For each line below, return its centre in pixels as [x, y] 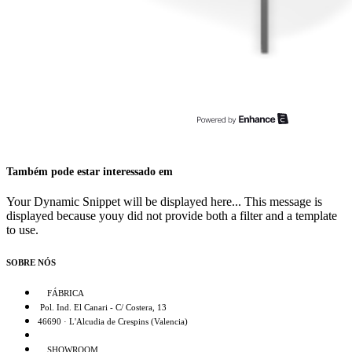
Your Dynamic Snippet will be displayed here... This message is [164, 202]
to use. [22, 230]
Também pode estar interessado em [90, 172]
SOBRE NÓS [31, 262]
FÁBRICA [61, 293]
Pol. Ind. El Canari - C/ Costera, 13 [102, 307]
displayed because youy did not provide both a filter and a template [172, 216]
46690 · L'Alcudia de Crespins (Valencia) [113, 321]
